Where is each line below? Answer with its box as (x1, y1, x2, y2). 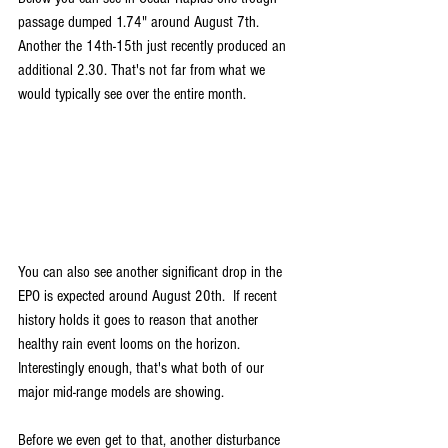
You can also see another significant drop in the (18, 262, 286, 281)
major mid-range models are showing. (18, 382, 224, 401)
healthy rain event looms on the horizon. (18, 334, 244, 353)
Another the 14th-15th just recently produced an (18, 36, 290, 55)
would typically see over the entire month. (18, 84, 246, 103)
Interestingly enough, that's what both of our (18, 358, 268, 377)
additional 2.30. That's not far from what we (18, 60, 269, 79)
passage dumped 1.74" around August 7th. (18, 12, 263, 31)
